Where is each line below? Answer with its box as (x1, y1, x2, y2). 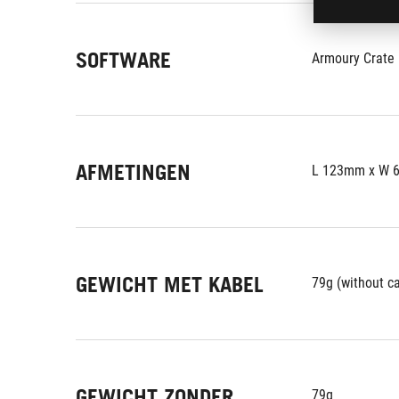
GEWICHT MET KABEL (76, 272, 264, 297)
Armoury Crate (312, 50, 395, 67)
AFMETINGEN (76, 159, 191, 185)
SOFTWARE (76, 47, 171, 73)
